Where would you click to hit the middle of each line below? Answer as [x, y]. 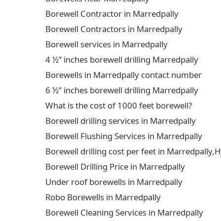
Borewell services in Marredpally [107, 44]
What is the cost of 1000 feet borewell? [119, 105]
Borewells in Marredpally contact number [124, 75]
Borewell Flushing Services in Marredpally [124, 136]
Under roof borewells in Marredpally [114, 182]
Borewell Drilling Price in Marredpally [115, 166]
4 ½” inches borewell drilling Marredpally [122, 59]
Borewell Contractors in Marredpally [114, 29]
